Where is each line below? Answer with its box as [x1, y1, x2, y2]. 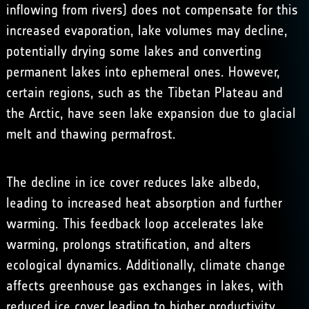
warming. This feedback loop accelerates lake [6, 215, 264, 232]
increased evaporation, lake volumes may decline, [6, 22, 288, 39]
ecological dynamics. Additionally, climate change [6, 257, 286, 274]
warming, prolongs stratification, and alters [6, 236, 251, 253]
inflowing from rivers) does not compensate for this [6, 1, 298, 19]
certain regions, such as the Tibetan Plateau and [6, 84, 283, 101]
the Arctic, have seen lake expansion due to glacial [6, 105, 296, 122]
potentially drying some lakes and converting [6, 43, 261, 60]
